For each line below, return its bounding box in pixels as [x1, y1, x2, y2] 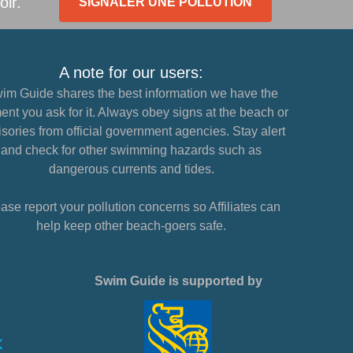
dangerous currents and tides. [48, 162, 214, 176]
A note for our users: [59, 64, 204, 81]
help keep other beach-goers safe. [36, 219, 227, 232]
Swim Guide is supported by [94, 274, 262, 288]
